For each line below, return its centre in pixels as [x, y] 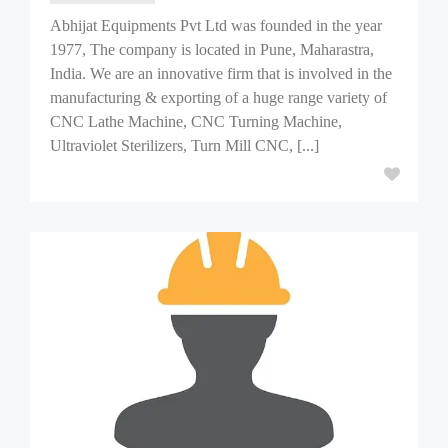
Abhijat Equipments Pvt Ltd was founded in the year [216, 25]
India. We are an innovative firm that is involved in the [221, 73]
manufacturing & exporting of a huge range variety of [218, 97]
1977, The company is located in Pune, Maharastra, [212, 49]
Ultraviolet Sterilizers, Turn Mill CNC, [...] [184, 145]
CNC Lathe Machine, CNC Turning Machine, [196, 121]
